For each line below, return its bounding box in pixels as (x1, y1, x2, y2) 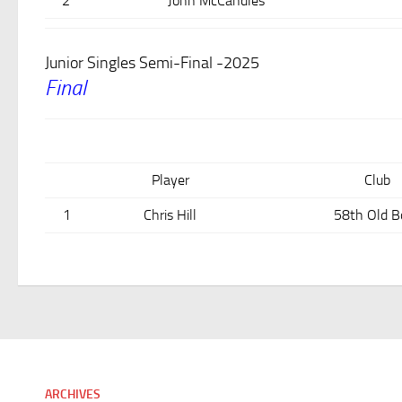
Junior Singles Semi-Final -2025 (45, 52, 259, 73)
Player (151, 170, 189, 188)
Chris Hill (144, 205, 197, 223)
